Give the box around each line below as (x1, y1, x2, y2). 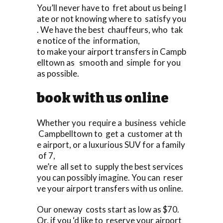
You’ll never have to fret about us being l (37, 2, 186, 13)
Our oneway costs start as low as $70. (37, 204, 181, 215)
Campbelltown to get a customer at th (37, 128, 182, 139)
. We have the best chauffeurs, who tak (37, 24, 183, 35)
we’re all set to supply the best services (37, 161, 186, 172)
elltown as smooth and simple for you (37, 57, 182, 68)
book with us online (37, 90, 169, 106)
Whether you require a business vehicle (37, 117, 186, 128)
